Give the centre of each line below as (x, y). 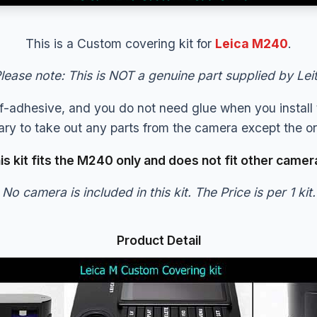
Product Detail (158, 241)
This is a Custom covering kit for (120, 43)
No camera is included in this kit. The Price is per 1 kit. (158, 192)
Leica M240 (252, 43)
